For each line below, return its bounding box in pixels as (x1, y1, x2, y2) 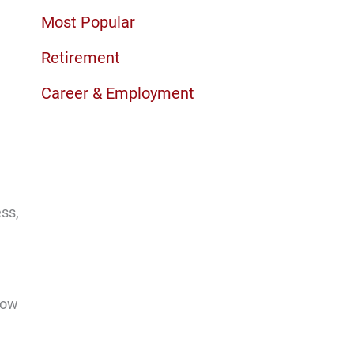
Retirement (40, 47, 120, 67)
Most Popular (40, 12, 135, 32)
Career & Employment (40, 83, 194, 103)
